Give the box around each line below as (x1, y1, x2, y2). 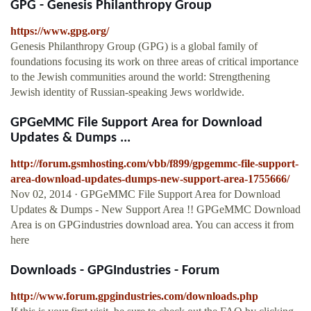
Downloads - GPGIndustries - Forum (10, 264, 219, 278)
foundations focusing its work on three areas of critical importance (10, 56, 299, 68)
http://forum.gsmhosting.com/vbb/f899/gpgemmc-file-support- (10, 158, 299, 170)
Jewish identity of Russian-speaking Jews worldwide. (10, 86, 244, 99)
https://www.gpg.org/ (10, 25, 109, 37)
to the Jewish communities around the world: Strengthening (10, 71, 270, 83)
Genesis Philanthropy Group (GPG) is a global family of (10, 40, 258, 53)
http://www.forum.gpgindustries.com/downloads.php (10, 290, 258, 303)
